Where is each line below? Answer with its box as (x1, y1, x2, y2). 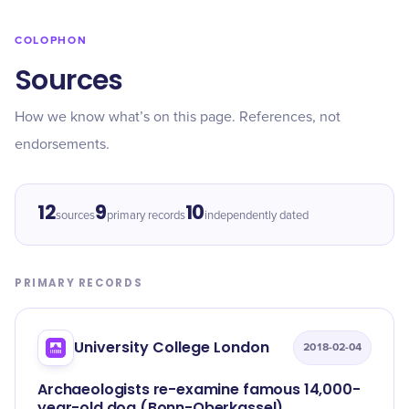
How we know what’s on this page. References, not (15, 110, 341, 124)
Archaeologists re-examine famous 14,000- (37, 379, 361, 400)
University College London (74, 337, 269, 358)
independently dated (204, 210, 309, 222)
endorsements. (15, 137, 110, 152)
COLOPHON (15, 34, 88, 47)
